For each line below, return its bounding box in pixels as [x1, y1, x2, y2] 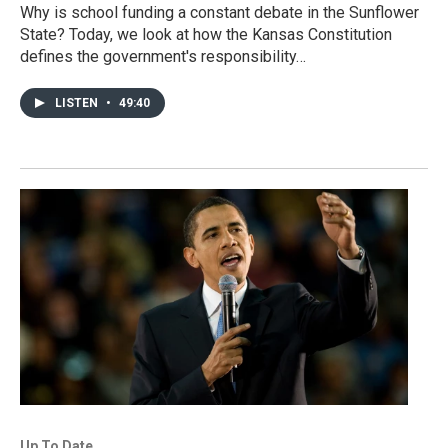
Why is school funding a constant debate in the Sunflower [20, 2, 419, 22]
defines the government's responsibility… [20, 46, 306, 66]
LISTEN [55, 95, 101, 110]
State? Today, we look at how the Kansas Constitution [20, 24, 392, 44]
